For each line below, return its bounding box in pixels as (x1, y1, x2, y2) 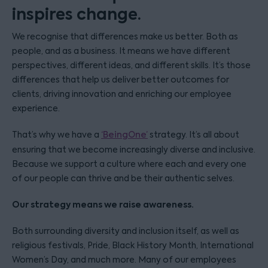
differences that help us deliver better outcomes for (12, 74, 229, 85)
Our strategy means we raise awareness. (12, 199, 194, 211)
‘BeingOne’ (101, 129, 148, 141)
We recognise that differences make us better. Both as (12, 31, 238, 42)
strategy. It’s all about (148, 129, 239, 140)
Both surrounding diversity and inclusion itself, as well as (12, 226, 239, 236)
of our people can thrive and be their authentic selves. (12, 173, 234, 184)
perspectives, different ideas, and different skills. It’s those (12, 60, 251, 71)
